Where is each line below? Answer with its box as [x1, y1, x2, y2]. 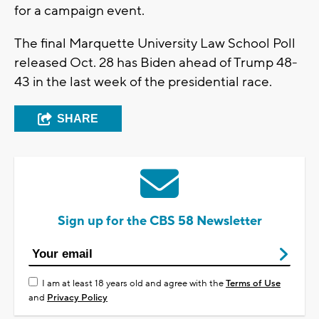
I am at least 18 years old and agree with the [42, 278, 226, 290]
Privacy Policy [47, 292, 108, 304]
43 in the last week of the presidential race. [14, 73, 272, 91]
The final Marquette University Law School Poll [14, 35, 296, 53]
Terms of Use [226, 278, 281, 290]
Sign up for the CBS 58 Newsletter [57, 213, 262, 230]
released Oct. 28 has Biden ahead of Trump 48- [14, 54, 298, 72]
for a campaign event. [14, 2, 145, 20]
